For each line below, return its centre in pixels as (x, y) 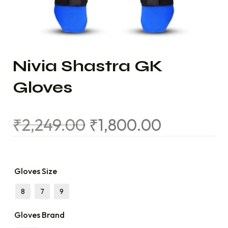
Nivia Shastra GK (88, 66)
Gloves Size (36, 171)
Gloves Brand (39, 215)
